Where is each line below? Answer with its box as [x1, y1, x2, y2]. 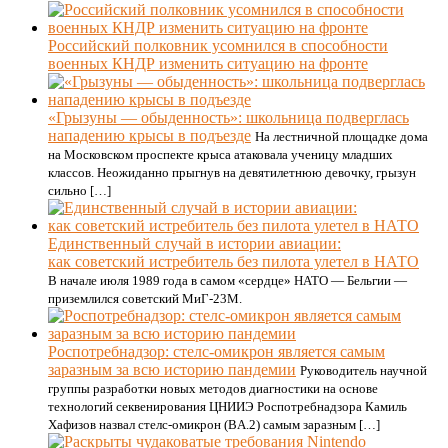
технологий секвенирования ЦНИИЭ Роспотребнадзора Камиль [48, 399, 407, 414]
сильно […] [48, 183, 111, 198]
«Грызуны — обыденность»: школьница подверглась [48, 109, 409, 126]
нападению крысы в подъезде [48, 127, 251, 144]
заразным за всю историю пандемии [48, 361, 296, 378]
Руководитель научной [300, 363, 427, 378]
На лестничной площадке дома [255, 129, 428, 144]
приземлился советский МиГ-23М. [48, 291, 242, 306]
